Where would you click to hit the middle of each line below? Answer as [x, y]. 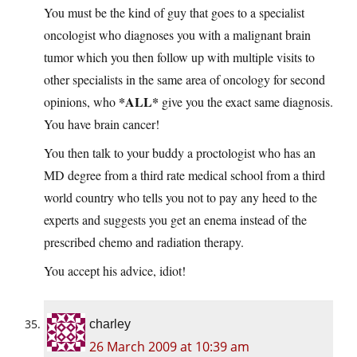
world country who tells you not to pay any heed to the [180, 198]
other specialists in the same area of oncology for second [184, 80]
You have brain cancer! [102, 124]
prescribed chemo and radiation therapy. [144, 242]
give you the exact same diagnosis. [247, 102]
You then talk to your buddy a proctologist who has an [180, 153]
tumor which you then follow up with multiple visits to [179, 57]
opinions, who [81, 102]
